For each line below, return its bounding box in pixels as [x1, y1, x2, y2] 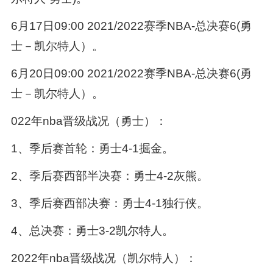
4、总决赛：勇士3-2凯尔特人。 [10, 224, 174, 237]
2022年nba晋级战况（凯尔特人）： [10, 251, 197, 264]
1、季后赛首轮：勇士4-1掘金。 [10, 142, 174, 155]
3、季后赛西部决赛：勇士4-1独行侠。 [10, 196, 208, 210]
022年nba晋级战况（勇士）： [10, 115, 167, 128]
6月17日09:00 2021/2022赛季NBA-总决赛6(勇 [10, 19, 252, 33]
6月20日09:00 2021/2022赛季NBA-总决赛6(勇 [10, 67, 252, 80]
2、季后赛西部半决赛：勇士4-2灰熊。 [10, 169, 208, 183]
